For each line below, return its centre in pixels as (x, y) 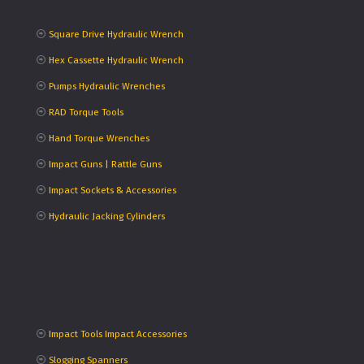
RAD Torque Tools (86, 113)
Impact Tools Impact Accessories (117, 334)
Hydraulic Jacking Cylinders (106, 217)
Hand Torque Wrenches (99, 139)
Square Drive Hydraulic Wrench (116, 35)
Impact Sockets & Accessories (112, 191)
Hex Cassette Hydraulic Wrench (116, 61)
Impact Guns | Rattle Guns (105, 165)
